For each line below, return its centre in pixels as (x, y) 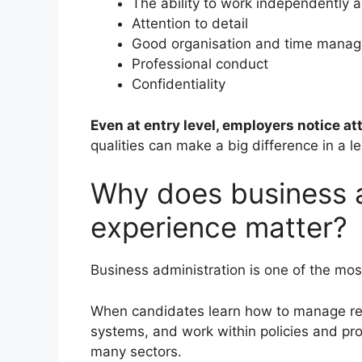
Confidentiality (179, 84)
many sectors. (136, 351)
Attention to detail (190, 24)
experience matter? (219, 227)
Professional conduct (200, 64)
